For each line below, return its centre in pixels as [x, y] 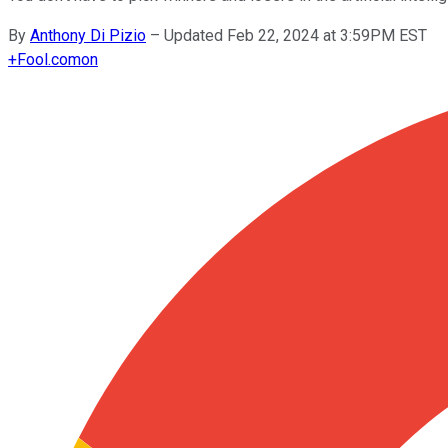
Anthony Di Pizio [88, 35]
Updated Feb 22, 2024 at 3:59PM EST [295, 35]
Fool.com [49, 59]
